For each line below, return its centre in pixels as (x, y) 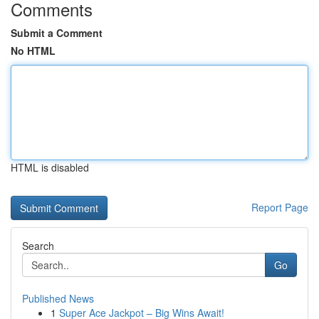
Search (38, 246)
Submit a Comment (57, 33)
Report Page (280, 207)
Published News (58, 298)
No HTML (33, 51)
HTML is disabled (50, 167)
